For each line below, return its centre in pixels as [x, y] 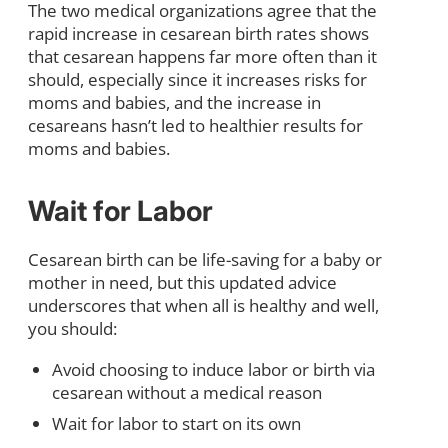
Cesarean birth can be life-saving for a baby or [205, 259]
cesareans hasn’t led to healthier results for [195, 125]
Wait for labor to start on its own [176, 423]
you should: [72, 328]
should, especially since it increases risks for [197, 79]
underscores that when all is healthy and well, [203, 305]
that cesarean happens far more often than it [202, 56]
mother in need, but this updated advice [182, 282]
